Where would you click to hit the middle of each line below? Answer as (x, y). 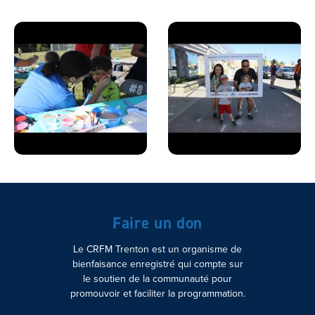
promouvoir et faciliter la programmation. (157, 293)
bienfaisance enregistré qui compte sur (157, 263)
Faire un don (157, 223)
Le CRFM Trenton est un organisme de (157, 249)
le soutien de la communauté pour (157, 278)
